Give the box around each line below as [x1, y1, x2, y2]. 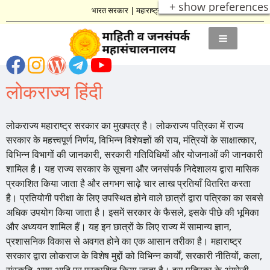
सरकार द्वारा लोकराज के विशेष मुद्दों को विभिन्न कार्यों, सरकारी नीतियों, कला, [6, 249, 262, 262]
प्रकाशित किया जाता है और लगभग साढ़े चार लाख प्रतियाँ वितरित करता [6, 177, 251, 190]
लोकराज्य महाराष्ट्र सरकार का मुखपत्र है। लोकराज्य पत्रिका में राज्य [6, 119, 243, 132]
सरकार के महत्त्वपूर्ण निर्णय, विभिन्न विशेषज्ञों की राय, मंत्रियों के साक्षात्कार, [6, 133, 257, 146]
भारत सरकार [91, 5, 128, 16]
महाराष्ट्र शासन [136, 5, 179, 16]
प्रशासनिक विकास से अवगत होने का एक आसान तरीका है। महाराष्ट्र [6, 234, 242, 248]
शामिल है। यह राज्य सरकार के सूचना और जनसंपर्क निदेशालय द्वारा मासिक [6, 162, 259, 175]
